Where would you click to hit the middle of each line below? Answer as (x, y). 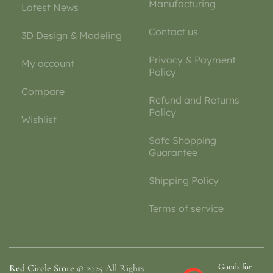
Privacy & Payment (192, 60)
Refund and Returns (194, 100)
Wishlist (39, 120)
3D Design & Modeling (72, 36)
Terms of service (186, 209)
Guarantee (173, 153)
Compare (43, 92)
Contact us (173, 32)
